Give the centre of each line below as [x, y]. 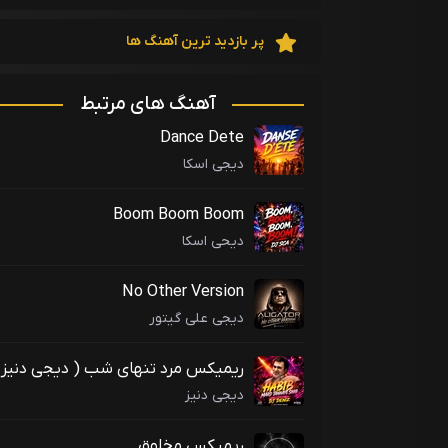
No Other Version [183, 292]
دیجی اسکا [213, 164]
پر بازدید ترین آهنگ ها [196, 42]
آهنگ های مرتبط [147, 104]
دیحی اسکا [213, 241]
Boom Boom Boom [178, 215]
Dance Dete [202, 138]
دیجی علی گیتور [196, 318]
